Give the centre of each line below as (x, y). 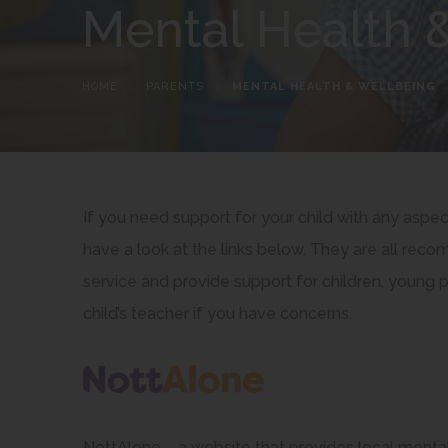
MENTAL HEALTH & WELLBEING (334, 86)
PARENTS (175, 86)
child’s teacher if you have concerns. (217, 313)
